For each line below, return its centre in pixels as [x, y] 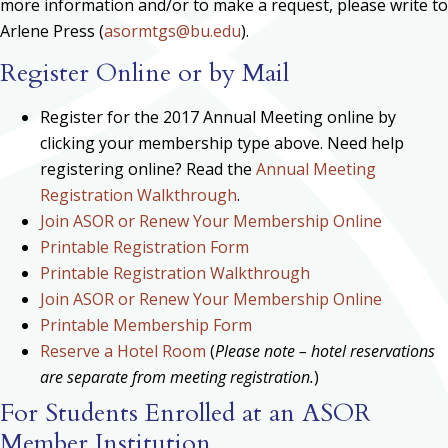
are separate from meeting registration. [177, 377]
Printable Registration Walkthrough [175, 273]
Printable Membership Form [146, 325]
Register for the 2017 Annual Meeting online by [218, 117]
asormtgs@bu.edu [172, 31]
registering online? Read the [148, 169]
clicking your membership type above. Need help [222, 143]
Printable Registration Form [144, 247]
